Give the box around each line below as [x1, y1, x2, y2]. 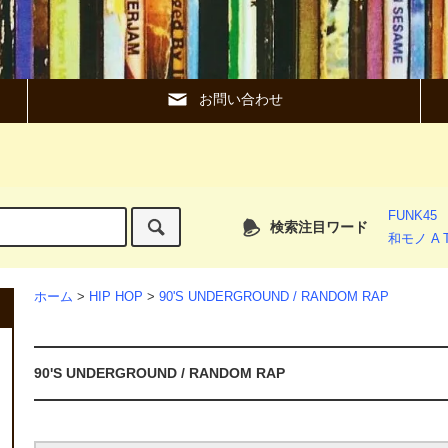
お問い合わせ [198, 91, 283, 107]
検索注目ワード [270, 219, 369, 236]
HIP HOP [89, 290, 143, 305]
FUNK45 [388, 209, 438, 224]
